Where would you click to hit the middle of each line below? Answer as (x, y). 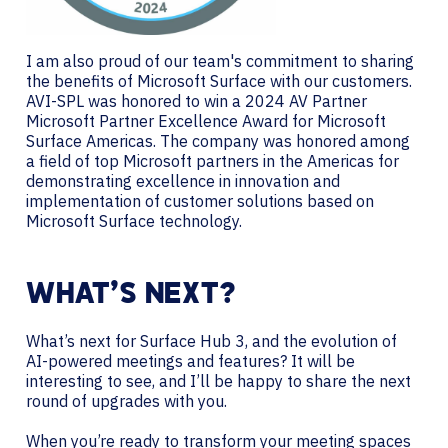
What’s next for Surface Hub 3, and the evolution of (211, 340)
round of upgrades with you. (126, 400)
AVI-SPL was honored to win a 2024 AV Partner (196, 100)
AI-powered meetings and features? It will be (190, 360)
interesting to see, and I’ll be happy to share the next (218, 380)
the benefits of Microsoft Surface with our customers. (219, 80)
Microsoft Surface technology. (134, 220)
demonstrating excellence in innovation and (183, 180)
